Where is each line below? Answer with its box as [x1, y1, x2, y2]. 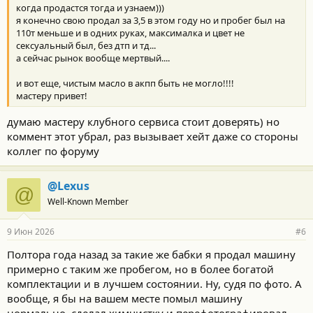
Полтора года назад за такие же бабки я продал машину [7, 247, 296, 261]
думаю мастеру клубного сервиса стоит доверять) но [7, 115, 279, 129]
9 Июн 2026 [7, 226, 54, 238]
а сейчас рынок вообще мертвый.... [16, 51, 170, 64]
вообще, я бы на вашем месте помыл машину [7, 291, 242, 305]
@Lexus [48, 178, 89, 194]
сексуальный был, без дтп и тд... [16, 38, 156, 52]
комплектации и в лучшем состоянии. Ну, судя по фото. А [7, 277, 302, 291]
